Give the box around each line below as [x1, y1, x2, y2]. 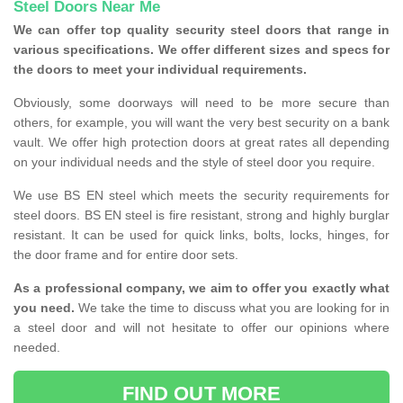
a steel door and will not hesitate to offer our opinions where [13, 320, 390, 336]
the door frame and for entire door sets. [13, 247, 238, 263]
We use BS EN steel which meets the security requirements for [13, 188, 390, 203]
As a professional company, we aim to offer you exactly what [13, 281, 390, 296]
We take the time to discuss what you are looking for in [75, 300, 390, 316]
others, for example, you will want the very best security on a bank [13, 115, 390, 130]
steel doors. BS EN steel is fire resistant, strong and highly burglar [13, 208, 390, 223]
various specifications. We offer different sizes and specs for [13, 42, 390, 58]
